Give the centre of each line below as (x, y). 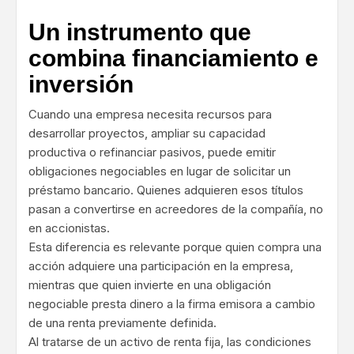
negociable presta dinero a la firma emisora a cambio (172, 304)
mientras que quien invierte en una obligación (150, 285)
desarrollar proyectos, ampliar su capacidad (147, 134)
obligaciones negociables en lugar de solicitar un (160, 171)
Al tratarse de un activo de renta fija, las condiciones (170, 342)
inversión (81, 85)
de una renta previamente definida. (122, 323)
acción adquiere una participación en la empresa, (161, 266)
